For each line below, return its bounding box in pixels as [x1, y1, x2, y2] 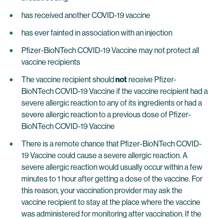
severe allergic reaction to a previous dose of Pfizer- [21, 110, 191, 119]
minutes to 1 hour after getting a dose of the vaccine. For [21, 174, 202, 183]
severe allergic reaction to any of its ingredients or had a [21, 98, 202, 108]
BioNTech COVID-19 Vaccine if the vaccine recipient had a [21, 87, 208, 96]
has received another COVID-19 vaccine [21, 11, 150, 20]
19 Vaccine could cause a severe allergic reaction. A [21, 151, 187, 160]
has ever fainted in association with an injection [21, 28, 172, 37]
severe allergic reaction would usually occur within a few [21, 163, 202, 172]
